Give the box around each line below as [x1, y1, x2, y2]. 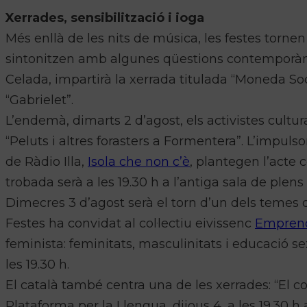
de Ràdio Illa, [5, 154, 88, 170]
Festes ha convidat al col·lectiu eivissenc [5, 216, 255, 232]
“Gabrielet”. [5, 93, 73, 108]
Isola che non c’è [88, 154, 190, 170]
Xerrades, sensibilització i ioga [5, 10, 204, 26]
